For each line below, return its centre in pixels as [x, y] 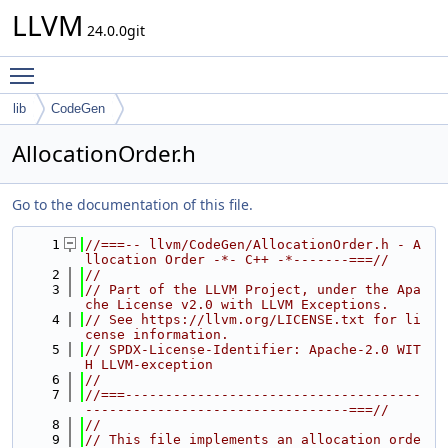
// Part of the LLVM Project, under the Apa [253, 289]
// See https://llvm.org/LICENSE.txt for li [253, 319]
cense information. [157, 334]
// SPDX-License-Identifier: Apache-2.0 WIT [253, 349]
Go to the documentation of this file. [132, 204]
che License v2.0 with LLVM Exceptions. [237, 304]
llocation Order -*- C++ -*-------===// [237, 259]
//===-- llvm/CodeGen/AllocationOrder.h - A [253, 244]
